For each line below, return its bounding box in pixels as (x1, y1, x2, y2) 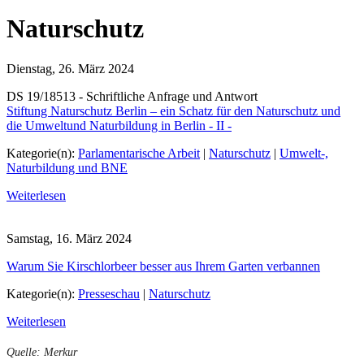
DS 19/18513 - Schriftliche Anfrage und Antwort (6, 89, 258, 103)
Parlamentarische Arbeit (78, 145, 200, 160)
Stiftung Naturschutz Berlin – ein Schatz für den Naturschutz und (6, 103, 340, 118)
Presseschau (78, 287, 140, 301)
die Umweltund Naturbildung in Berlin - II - (6, 118, 232, 132)
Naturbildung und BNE (6, 160, 128, 175)
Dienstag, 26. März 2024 (6, 61, 134, 76)
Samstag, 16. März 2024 (6, 232, 132, 246)
